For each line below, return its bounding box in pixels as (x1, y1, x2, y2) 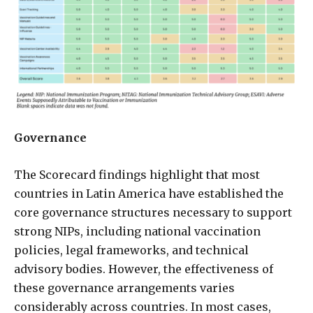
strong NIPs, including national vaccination (14, 224, 261, 238)
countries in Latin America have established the (14, 187, 284, 201)
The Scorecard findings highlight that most (14, 168, 260, 182)
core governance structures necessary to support (14, 205, 292, 219)
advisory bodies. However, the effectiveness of (14, 262, 273, 276)
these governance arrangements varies (14, 281, 235, 295)
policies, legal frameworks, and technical (14, 243, 249, 257)
